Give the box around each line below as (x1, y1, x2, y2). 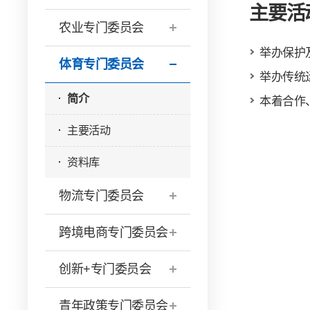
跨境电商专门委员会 (59, 226, 168, 239)
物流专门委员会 (59, 189, 144, 203)
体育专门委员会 (59, 57, 144, 71)
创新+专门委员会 (59, 262, 151, 276)
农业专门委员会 (59, 21, 144, 35)
